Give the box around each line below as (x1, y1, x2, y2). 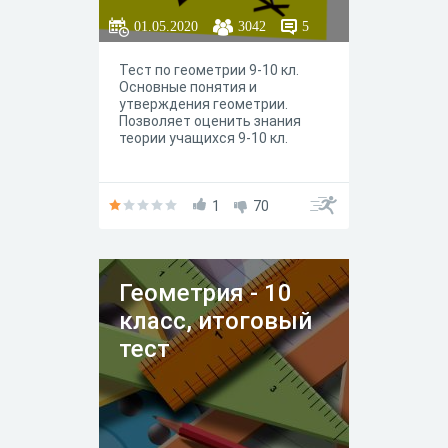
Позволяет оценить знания (119, 113, 301, 129)
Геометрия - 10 (119, 279, 292, 307)
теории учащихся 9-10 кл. (119, 130, 288, 146)
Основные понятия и (119, 79, 257, 95)
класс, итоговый (119, 307, 312, 335)
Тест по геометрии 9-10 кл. (119, 62, 299, 78)
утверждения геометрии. (119, 96, 288, 112)
